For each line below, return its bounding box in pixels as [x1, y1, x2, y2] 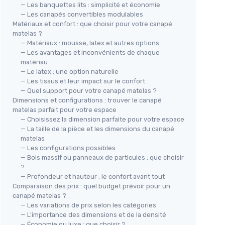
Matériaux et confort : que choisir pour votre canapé [13, 20, 172, 28]
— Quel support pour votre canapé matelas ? [21, 86, 157, 94]
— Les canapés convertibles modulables [21, 10, 143, 18]
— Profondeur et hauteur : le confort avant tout [21, 172, 165, 180]
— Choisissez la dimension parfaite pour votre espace [21, 115, 184, 123]
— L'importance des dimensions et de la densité [21, 210, 166, 218]
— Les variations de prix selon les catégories [21, 201, 156, 209]
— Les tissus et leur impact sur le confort [21, 77, 145, 85]
